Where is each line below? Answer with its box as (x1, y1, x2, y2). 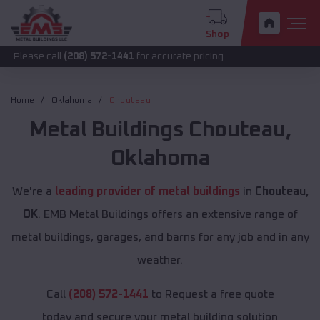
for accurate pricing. (85, 51, 177, 61)
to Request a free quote (148, 289, 274, 301)
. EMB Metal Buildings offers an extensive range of (37, 209, 298, 221)
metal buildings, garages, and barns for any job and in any (11, 231, 309, 244)
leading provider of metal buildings (54, 186, 240, 198)
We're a (11, 186, 55, 198)
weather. (137, 254, 183, 266)
